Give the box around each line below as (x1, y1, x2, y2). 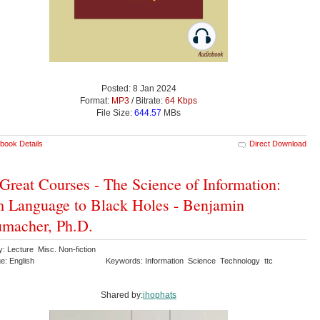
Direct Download (249, 139, 306, 148)
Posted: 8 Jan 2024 (101, 83, 176, 94)
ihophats (143, 289, 176, 300)
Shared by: (101, 289, 143, 300)
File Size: (96, 107, 134, 118)
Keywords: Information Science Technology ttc (106, 256, 275, 265)
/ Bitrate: (129, 95, 165, 106)
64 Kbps (165, 95, 197, 106)
